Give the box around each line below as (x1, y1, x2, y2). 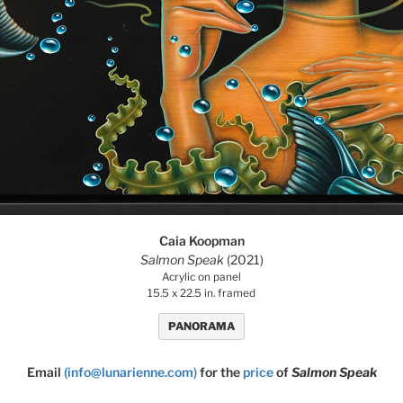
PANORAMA (168, 319, 235, 333)
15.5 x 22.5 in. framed (148, 287, 255, 300)
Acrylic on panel (162, 271, 241, 283)
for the (199, 364, 243, 380)
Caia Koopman (158, 233, 245, 248)
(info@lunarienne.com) (63, 364, 197, 380)
